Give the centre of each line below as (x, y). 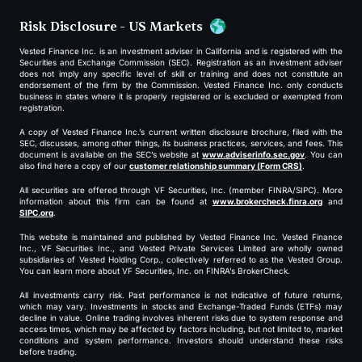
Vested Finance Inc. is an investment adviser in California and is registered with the (181, 51)
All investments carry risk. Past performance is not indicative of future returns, (181, 295)
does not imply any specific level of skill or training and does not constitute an (181, 73)
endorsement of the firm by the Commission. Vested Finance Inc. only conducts (181, 84)
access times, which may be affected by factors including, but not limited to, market (181, 328)
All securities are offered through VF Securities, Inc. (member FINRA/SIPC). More (181, 189)
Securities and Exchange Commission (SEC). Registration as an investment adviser (181, 62)
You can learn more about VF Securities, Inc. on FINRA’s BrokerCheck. (155, 270)
